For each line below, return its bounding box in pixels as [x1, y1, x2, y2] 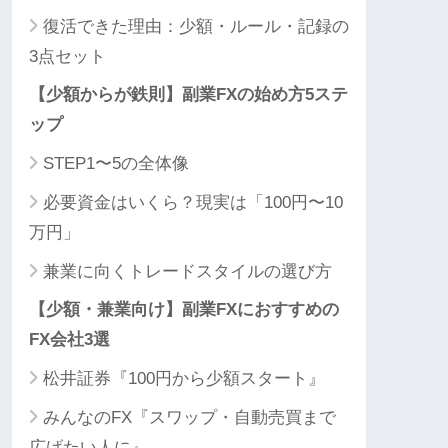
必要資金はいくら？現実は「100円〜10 [43, 193, 343, 213]
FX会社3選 [29, 330, 110, 350]
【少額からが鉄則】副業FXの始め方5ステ [29, 85, 348, 105]
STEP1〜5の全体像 [43, 154, 189, 174]
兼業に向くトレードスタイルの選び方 [43, 262, 332, 282]
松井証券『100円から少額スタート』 [43, 369, 325, 389]
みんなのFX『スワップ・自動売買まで [43, 408, 336, 428]
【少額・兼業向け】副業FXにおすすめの [29, 300, 339, 320]
